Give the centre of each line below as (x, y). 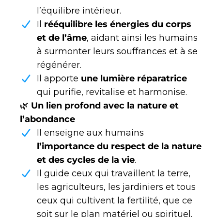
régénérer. (59, 65)
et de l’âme (62, 38)
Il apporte (59, 79)
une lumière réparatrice (134, 79)
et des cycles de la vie (86, 160)
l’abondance (47, 119)
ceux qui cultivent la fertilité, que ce (115, 201)
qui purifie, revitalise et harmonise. (112, 92)
